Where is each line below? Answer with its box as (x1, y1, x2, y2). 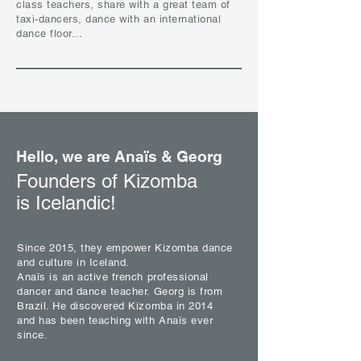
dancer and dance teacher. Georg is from (17, 285, 223, 297)
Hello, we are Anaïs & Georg (16, 147, 222, 165)
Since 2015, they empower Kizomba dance (17, 242, 233, 254)
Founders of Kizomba (16, 170, 197, 192)
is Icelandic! (16, 192, 116, 214)
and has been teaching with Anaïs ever (17, 314, 214, 326)
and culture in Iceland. (17, 256, 130, 268)
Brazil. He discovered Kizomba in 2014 (17, 300, 214, 312)
